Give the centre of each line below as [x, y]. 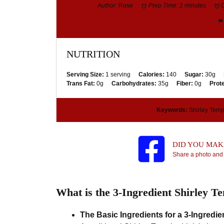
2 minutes [192, 6]
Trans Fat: [81, 84]
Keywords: [172, 110]
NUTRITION [93, 54]
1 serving [118, 75]
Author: [107, 6]
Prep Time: [163, 6]
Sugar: [194, 75]
